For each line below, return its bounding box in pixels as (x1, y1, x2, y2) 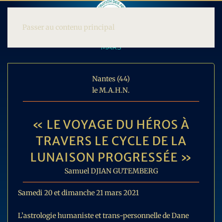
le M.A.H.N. (92, 86, 130, 95)
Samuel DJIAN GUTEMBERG (64, 166, 158, 175)
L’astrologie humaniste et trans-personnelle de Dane (18, 211, 189, 220)
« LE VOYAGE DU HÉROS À (32, 117, 190, 132)
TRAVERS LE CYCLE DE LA (35, 133, 187, 149)
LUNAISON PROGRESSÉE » (30, 150, 192, 165)
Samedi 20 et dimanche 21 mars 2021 (18, 188, 139, 197)
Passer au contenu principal (22, 23, 114, 32)
